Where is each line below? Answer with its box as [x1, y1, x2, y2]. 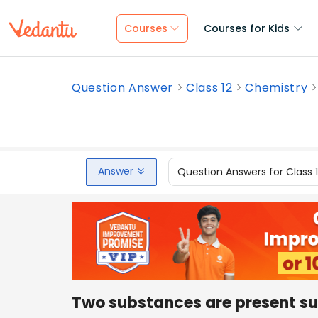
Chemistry [245, 79, 308, 96]
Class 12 [186, 79, 233, 96]
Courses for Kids [204, 21, 290, 35]
